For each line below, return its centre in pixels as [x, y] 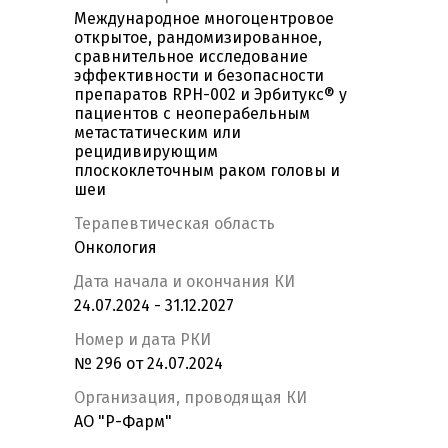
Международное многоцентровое [204, 19]
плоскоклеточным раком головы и [207, 171]
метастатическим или [157, 133]
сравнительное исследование [191, 57]
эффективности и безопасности [199, 76]
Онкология [115, 248]
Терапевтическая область [174, 224]
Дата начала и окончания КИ [184, 282]
